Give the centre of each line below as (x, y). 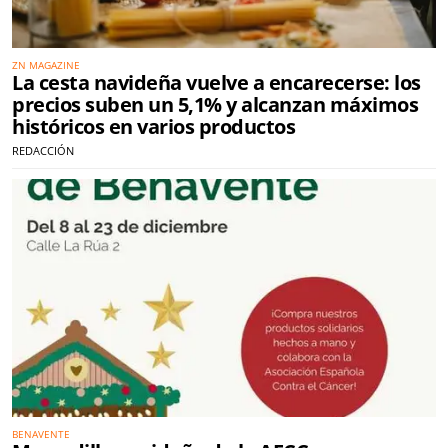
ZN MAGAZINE (46, 64)
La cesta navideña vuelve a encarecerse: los (216, 82)
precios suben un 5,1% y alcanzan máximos (215, 104)
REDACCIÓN (43, 150)
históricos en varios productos (153, 126)
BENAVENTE (41, 434)
